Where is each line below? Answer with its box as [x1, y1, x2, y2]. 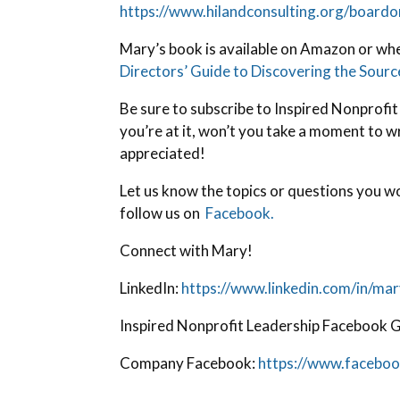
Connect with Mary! [120, 241, 254, 261]
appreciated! [120, 144, 206, 163]
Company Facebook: [120, 354, 259, 373]
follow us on [120, 204, 204, 223]
